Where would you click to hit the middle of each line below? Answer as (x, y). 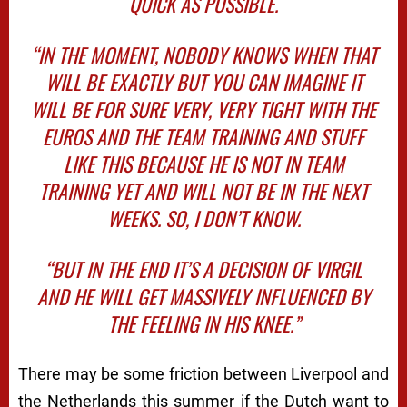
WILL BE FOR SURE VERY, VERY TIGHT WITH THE (203, 109)
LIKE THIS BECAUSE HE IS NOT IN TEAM (203, 164)
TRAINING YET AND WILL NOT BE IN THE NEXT (203, 191)
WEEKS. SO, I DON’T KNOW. (203, 218)
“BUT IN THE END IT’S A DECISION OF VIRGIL (203, 269)
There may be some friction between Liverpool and (203, 374)
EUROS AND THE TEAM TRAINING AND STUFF (203, 137)
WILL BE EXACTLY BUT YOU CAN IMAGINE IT (203, 82)
